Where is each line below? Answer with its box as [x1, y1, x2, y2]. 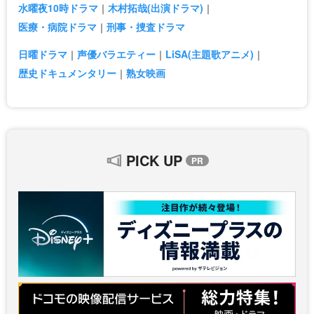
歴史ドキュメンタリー [18, 65, 116, 80]
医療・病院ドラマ [18, 19, 97, 34]
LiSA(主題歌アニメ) [165, 46, 254, 61]
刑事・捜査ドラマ [107, 19, 185, 34]
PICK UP [125, 149, 182, 170]
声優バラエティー [77, 46, 156, 61]
